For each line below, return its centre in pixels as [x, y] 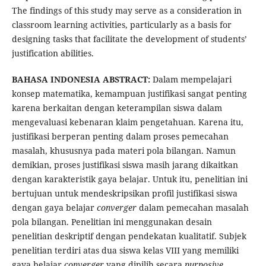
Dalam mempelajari [192, 80]
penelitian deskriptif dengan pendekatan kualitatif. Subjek [129, 236]
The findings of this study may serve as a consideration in [126, 11]
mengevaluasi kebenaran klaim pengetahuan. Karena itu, [127, 122]
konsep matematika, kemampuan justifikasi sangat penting [129, 94]
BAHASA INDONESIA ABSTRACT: [82, 80]
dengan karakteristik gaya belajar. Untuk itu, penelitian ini [129, 179]
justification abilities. [53, 53]
